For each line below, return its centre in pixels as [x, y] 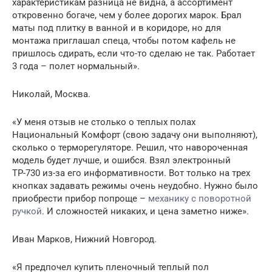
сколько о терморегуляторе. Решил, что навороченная [130, 148]
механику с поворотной [200, 199]
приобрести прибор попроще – [80, 199]
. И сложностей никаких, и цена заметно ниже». [145, 211]
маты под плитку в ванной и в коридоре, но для [117, 28]
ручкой [27, 211]
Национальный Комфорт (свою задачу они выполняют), [135, 135]
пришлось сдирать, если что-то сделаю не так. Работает [134, 53]
